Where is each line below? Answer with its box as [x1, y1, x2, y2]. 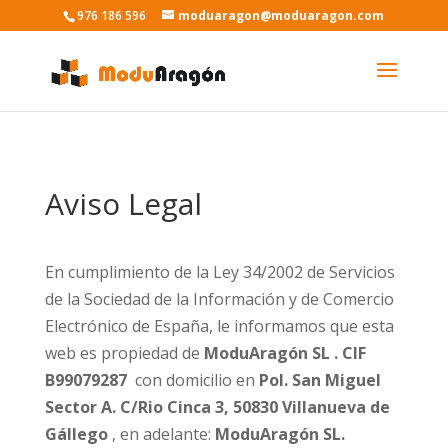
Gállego [44, 423, 112, 445]
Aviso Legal [44, 183, 202, 224]
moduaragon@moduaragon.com [178, 7, 385, 24]
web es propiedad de [44, 342, 204, 364]
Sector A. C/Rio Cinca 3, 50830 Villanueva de [44, 396, 390, 418]
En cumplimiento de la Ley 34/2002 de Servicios [44, 261, 395, 283]
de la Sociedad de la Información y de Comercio [44, 288, 394, 310]
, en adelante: [111, 423, 211, 445]
